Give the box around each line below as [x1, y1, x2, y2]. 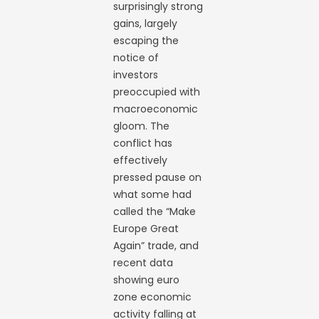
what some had [113, 187, 192, 202]
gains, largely [113, 16, 178, 31]
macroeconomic [113, 102, 199, 116]
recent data [113, 256, 174, 270]
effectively [113, 153, 168, 167]
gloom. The [113, 119, 170, 133]
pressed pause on [113, 170, 202, 184]
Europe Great [113, 221, 179, 236]
